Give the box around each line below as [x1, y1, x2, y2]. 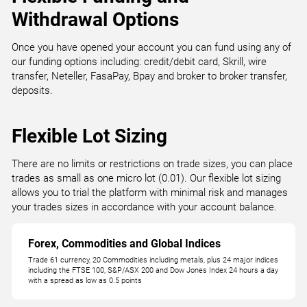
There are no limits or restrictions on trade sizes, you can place [12, 158, 293, 170]
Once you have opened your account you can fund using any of [12, 41, 292, 53]
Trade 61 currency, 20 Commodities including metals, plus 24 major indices [28, 255, 279, 265]
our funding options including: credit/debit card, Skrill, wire [12, 56, 267, 68]
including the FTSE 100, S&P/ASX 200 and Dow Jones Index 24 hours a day [28, 265, 279, 275]
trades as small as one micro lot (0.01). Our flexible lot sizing [12, 172, 282, 184]
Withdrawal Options [12, 8, 180, 31]
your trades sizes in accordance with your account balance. [12, 201, 278, 213]
